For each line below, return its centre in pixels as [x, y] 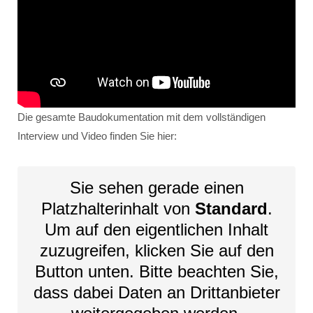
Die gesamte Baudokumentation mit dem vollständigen [141, 117]
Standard [231, 209]
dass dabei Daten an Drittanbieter [156, 293]
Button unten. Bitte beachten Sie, [156, 272]
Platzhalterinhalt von [118, 209]
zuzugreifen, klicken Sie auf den [156, 251]
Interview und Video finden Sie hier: [97, 136]
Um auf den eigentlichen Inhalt [156, 230]
